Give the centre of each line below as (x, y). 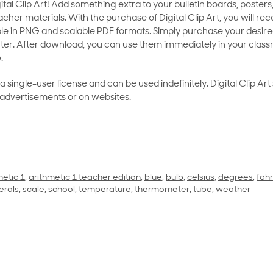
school (62, 190)
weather (233, 190)
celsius (201, 178)
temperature (105, 190)
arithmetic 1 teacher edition (85, 178)
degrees (236, 178)
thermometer (162, 190)
